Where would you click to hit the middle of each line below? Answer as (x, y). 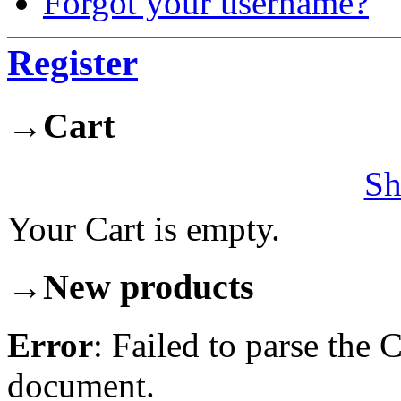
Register (73, 63)
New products (149, 286)
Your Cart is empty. (144, 229)
